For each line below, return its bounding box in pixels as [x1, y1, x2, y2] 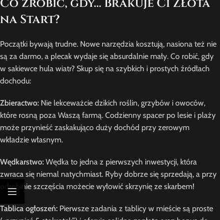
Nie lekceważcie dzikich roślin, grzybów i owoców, [39, 98, 205, 108]
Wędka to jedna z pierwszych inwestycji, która [44, 157, 197, 166]
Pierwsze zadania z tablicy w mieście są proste [57, 204, 213, 213]
